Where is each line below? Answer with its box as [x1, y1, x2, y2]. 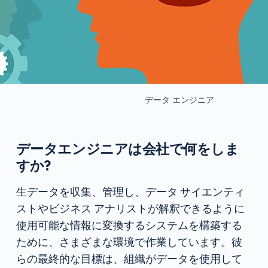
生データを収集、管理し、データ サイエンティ [16, 184, 245, 199]
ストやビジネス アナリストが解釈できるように [16, 201, 245, 216]
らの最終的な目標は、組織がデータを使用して [16, 251, 242, 266]
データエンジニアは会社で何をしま [16, 139, 239, 157]
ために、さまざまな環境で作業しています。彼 [16, 234, 242, 249]
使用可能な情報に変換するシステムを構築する [16, 218, 242, 233]
